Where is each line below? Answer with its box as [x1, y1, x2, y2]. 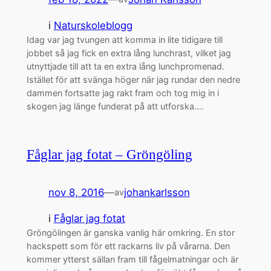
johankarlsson [123, 186, 190, 198]
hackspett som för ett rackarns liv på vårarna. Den [26, 240, 230, 251]
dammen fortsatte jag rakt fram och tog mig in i [26, 88, 219, 99]
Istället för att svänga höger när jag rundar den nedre [26, 74, 240, 85]
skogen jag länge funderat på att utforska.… [26, 101, 204, 112]
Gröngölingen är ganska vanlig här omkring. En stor [26, 227, 235, 238]
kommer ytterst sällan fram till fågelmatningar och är [26, 253, 238, 264]
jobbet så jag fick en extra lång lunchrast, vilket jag [26, 48, 231, 59]
